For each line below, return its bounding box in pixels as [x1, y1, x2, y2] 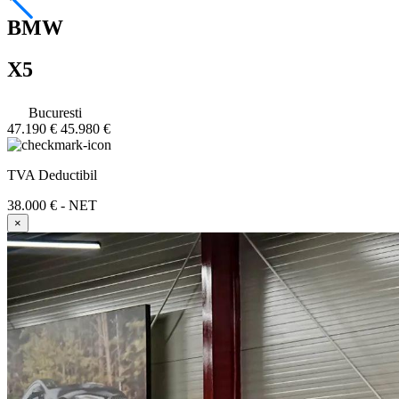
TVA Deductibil [7, 167, 97, 183]
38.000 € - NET [7, 197, 97, 213]
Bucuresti [25, 104, 82, 120]
